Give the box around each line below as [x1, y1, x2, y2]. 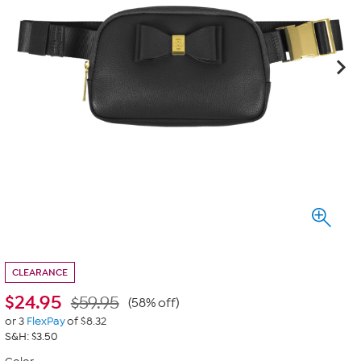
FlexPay [26, 314, 65, 328]
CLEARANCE [12, 267, 68, 278]
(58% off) [127, 296, 180, 310]
